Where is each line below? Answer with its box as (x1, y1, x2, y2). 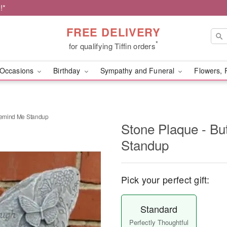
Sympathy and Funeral (100, 65, 177, 75)
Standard (140, 202, 177, 215)
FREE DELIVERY (66, 23, 161, 40)
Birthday (53, 65, 83, 75)
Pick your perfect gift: (121, 173, 209, 186)
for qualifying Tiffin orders (68, 40, 156, 51)
